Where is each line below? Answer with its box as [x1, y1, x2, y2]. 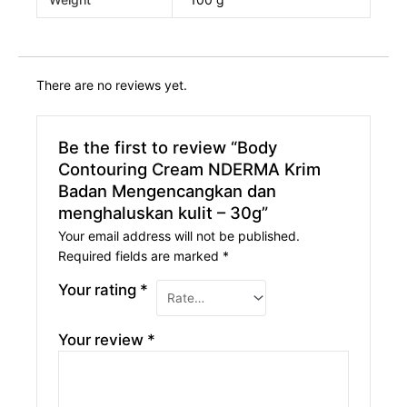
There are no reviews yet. [36, 76, 187, 93]
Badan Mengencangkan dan [58, 181, 277, 202]
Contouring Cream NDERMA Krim [58, 159, 322, 180]
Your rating [58, 281, 141, 300]
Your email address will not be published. [58, 228, 301, 244]
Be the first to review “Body [58, 137, 278, 158]
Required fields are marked [58, 248, 223, 264]
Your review [58, 331, 148, 350]
